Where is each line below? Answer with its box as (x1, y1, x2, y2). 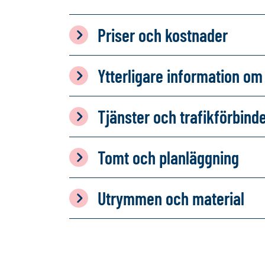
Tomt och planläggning (98, 147, 239, 168)
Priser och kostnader (98, 24, 228, 46)
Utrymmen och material (98, 188, 244, 209)
